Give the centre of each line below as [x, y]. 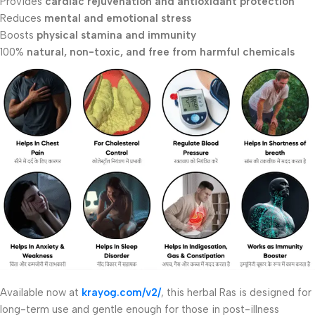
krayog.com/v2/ [121, 293]
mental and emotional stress [118, 19]
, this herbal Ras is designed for [236, 293]
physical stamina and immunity [116, 36]
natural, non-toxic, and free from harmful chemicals [161, 52]
